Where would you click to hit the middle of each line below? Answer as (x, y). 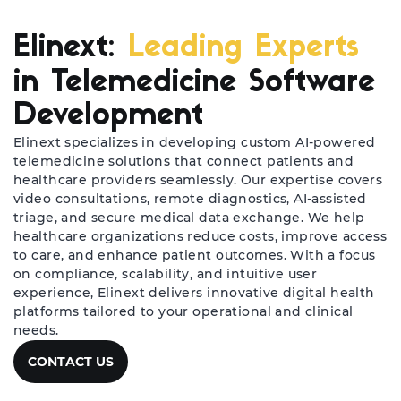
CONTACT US (71, 362)
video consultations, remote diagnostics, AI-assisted (190, 199)
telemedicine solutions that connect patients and (184, 161)
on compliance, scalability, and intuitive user (166, 274)
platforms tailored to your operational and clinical (183, 311)
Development (108, 117)
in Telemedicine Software (194, 84)
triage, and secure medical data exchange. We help (189, 218)
